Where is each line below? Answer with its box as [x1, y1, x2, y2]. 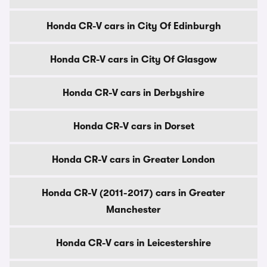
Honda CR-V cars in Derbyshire [63, 88, 204, 98]
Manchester [106, 204, 161, 215]
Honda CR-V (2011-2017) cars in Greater [42, 188, 225, 198]
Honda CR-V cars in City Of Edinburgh [46, 21, 221, 32]
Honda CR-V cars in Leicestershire [56, 238, 211, 249]
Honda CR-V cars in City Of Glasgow [50, 54, 217, 65]
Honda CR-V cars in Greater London [52, 154, 215, 165]
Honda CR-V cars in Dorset [73, 121, 194, 132]
